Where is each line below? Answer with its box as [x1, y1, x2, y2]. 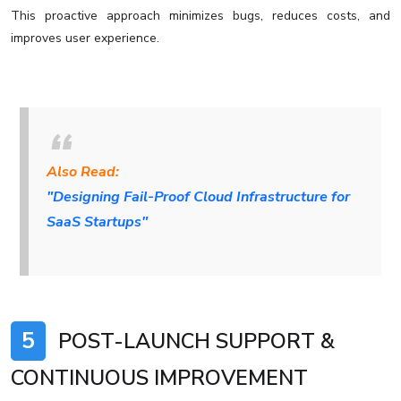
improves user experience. [11, 30, 159, 47]
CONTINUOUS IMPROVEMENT [11, 363, 308, 393]
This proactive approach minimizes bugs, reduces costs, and [11, 7, 390, 25]
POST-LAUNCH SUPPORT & [53, 327, 335, 356]
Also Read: [47, 162, 119, 183]
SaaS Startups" [47, 212, 148, 233]
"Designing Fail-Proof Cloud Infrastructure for [47, 187, 350, 208]
